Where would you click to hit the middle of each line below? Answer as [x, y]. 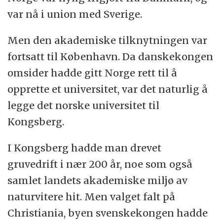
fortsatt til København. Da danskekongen [110, 57]
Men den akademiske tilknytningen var [108, 40]
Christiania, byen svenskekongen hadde [108, 213]
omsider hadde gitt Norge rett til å [92, 73]
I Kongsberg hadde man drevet [85, 148]
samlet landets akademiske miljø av [98, 181]
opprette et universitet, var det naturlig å [108, 89]
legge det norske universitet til [84, 106]
